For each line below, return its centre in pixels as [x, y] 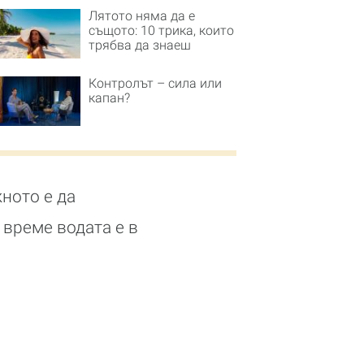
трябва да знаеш [140, 45]
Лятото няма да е [142, 15]
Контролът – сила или [155, 83]
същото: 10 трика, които [161, 30]
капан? [109, 97]
